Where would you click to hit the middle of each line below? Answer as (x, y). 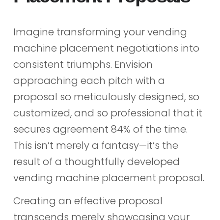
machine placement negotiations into (106, 48)
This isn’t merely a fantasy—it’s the (96, 145)
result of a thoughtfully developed (96, 161)
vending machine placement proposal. (109, 178)
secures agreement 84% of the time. (100, 129)
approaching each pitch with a (89, 80)
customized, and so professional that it (108, 113)
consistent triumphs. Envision (83, 64)
